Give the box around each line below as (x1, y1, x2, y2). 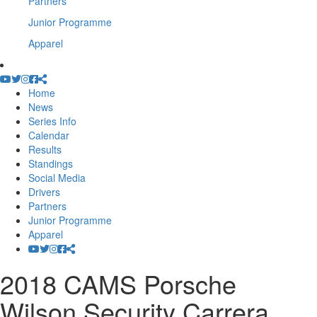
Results (28, 142, 62, 156)
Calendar (28, 128, 69, 142)
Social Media (28, 171, 86, 185)
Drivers (28, 185, 60, 199)
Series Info (28, 114, 76, 128)
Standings (28, 156, 73, 171)
